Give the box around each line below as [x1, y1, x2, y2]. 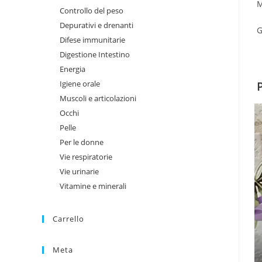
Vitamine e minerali [60, 181, 126, 191]
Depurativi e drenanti [60, 20, 133, 30]
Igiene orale [60, 78, 100, 89]
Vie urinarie [60, 166, 99, 177]
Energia [60, 64, 85, 74]
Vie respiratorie [60, 151, 112, 162]
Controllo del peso [60, 5, 123, 16]
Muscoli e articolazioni [60, 93, 136, 104]
